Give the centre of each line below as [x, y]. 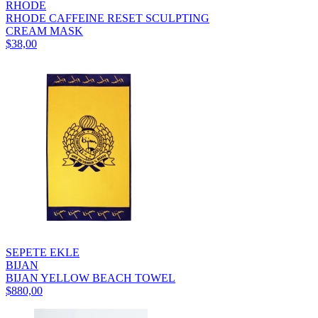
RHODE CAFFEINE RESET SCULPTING [108, 18]
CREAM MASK [44, 31]
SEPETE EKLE [43, 252]
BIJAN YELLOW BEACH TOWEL [91, 278]
